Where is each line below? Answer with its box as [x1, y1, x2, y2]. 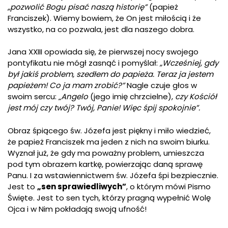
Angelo [61, 91, 88, 102]
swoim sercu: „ [8, 91, 61, 102]
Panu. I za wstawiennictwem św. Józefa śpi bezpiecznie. [8, 169, 218, 181]
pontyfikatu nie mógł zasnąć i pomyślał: [8, 58, 160, 69]
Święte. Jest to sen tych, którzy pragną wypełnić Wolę [8, 192, 211, 203]
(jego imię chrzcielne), [88, 91, 175, 102]
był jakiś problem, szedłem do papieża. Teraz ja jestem [8, 69, 213, 80]
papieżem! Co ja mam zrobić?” [8, 80, 125, 91]
